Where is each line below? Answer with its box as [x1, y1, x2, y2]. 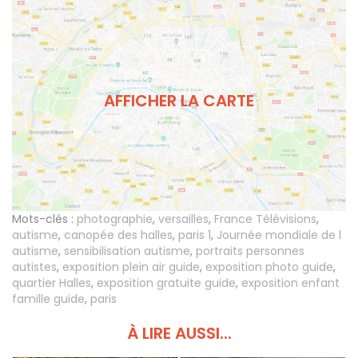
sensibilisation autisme [64, 243, 190, 260]
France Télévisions [214, 211, 316, 228]
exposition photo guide [205, 259, 333, 276]
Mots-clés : [12, 211, 74, 228]
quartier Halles [12, 275, 91, 292]
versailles [158, 211, 209, 228]
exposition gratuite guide [97, 275, 236, 292]
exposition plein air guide [62, 259, 200, 276]
